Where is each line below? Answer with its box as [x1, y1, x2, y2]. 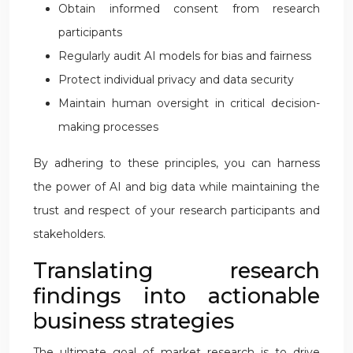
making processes [58, 120, 158, 134]
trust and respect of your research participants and [33, 203, 320, 217]
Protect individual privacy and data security [58, 72, 294, 87]
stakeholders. [33, 227, 106, 241]
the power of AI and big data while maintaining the [33, 180, 320, 194]
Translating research [33, 258, 320, 284]
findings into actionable [33, 283, 320, 309]
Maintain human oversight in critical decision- [58, 96, 320, 110]
